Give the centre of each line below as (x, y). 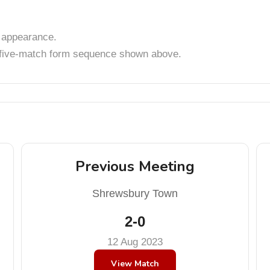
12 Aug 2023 (135, 242)
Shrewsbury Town (135, 193)
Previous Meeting (135, 166)
